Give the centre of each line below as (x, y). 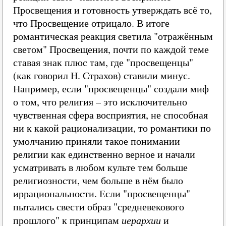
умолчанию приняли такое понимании (97, 141)
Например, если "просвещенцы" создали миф (111, 89)
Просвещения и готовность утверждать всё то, (112, 10)
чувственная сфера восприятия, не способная (110, 115)
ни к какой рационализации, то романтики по (112, 128)
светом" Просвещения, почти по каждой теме (111, 49)
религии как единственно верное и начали (104, 154)
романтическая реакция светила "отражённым (113, 36)
